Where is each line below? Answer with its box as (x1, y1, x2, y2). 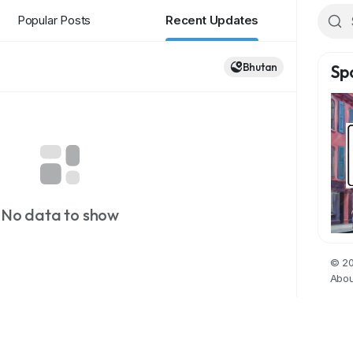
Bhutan (242, 59, 277, 74)
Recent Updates (165, 13, 259, 28)
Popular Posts (17, 13, 91, 28)
